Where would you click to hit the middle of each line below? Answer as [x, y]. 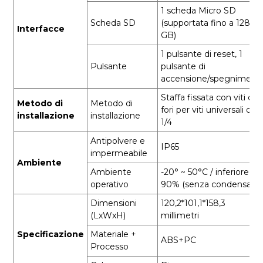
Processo [109, 246]
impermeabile [119, 153]
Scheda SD [113, 23]
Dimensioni [113, 203]
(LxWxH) [108, 215]
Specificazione [50, 234]
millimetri [180, 215]
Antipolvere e [117, 141]
